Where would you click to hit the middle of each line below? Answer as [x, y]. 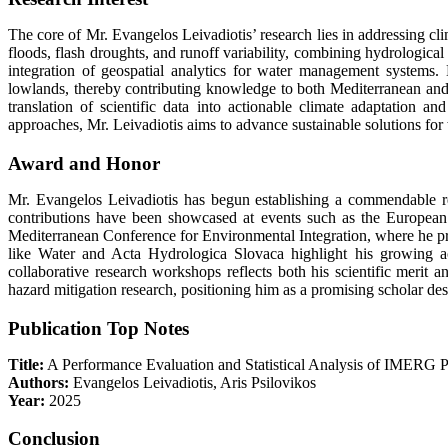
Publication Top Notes [98, 328]
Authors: [38, 382]
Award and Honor [84, 163]
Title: [26, 364]
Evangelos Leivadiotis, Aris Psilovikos [192, 382]
